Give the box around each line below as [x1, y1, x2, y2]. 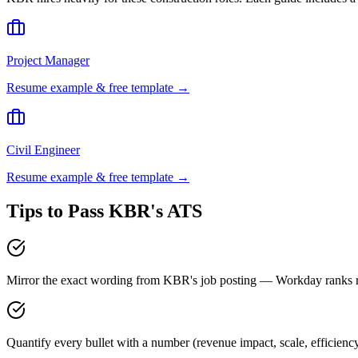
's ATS [150, 201, 202, 222]
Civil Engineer [6, 143, 80, 157]
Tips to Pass [6, 201, 109, 222]
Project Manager [6, 54, 89, 68]
